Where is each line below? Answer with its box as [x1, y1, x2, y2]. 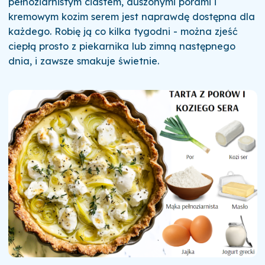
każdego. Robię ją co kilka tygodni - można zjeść [8, 25, 238, 38]
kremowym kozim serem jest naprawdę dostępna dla [8, 11, 255, 23]
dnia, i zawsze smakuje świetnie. [8, 55, 159, 67]
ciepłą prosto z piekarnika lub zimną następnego [8, 40, 235, 53]
